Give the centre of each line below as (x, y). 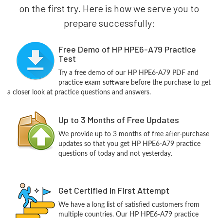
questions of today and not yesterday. (115, 154)
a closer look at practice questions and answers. (79, 92)
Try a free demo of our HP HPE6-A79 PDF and (128, 73)
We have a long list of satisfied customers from (129, 205)
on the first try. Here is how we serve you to (109, 8)
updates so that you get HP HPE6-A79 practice (129, 144)
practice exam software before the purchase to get (134, 82)
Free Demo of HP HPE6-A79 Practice (127, 49)
